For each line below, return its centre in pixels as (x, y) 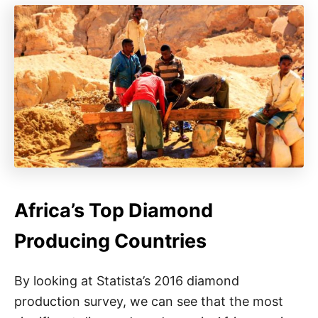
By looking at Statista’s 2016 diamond (127, 280)
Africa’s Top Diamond (114, 210)
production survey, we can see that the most (149, 301)
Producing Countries (110, 241)
